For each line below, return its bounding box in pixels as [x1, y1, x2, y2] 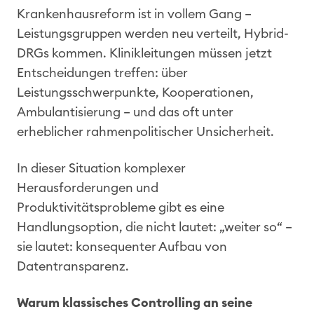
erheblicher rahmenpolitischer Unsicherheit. [17, 125, 274, 138]
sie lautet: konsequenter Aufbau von [17, 240, 227, 253]
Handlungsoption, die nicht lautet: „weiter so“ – [17, 220, 292, 233]
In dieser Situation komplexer [17, 161, 186, 175]
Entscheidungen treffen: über [17, 66, 188, 79]
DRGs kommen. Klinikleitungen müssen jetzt [17, 46, 272, 60]
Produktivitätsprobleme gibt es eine [17, 200, 224, 214]
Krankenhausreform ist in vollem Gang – [17, 7, 252, 20]
